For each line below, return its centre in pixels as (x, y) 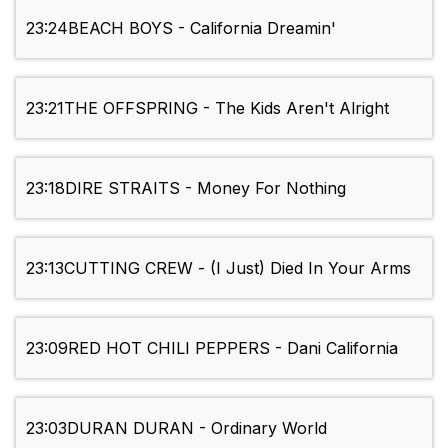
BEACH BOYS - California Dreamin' (202, 28)
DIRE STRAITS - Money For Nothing (205, 188)
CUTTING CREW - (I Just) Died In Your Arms (237, 268)
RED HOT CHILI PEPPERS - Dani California (233, 348)
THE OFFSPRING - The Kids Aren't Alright (226, 108)
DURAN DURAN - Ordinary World (197, 428)
